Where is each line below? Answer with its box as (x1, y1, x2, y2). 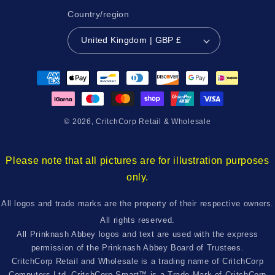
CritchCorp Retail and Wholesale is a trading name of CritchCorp (11, 257, 264, 266)
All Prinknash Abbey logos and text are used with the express (17, 230, 258, 239)
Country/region (68, 9, 130, 19)
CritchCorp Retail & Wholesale (96, 117, 211, 125)
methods (21, 83, 63, 94)
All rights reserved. (100, 215, 175, 225)
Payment (21, 66, 64, 77)
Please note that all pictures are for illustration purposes (6, 155, 269, 166)
